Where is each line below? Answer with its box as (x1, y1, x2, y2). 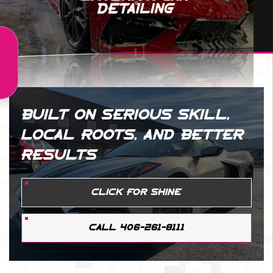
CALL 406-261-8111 (88, 224, 185, 232)
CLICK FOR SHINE (91, 188, 182, 197)
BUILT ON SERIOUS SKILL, (21, 109, 230, 122)
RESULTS (21, 149, 97, 162)
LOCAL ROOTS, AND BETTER (21, 129, 244, 142)
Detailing (97, 3, 174, 16)
